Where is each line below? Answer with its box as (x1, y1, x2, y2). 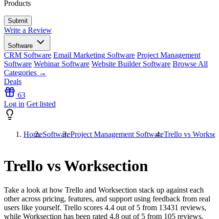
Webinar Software (34, 60, 89, 68)
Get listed (26, 100, 56, 108)
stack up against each (137, 185, 204, 194)
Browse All (173, 60, 208, 68)
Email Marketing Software (53, 51, 135, 59)
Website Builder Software (91, 60, 171, 68)
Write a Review (4, 26, 52, 34)
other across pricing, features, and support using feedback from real (4, 194, 210, 203)
